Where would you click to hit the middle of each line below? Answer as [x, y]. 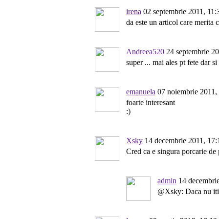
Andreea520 [145, 52]
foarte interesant [150, 102]
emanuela [141, 92]
